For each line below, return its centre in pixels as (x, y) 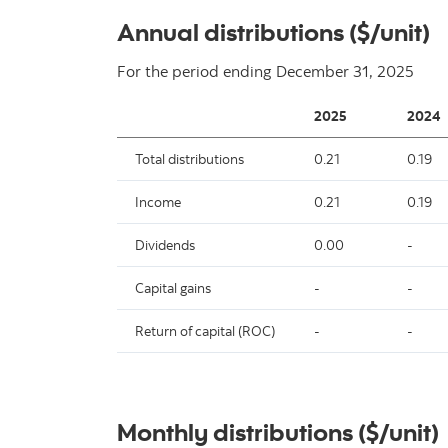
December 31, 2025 (345, 70)
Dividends (165, 244)
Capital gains (173, 287)
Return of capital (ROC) (205, 330)
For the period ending (194, 70)
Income (158, 201)
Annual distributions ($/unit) (273, 31)
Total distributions (189, 158)
